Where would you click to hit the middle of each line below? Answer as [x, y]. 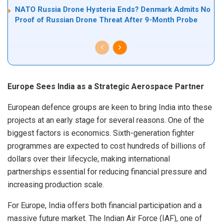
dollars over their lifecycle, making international [89, 159]
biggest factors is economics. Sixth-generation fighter [101, 133]
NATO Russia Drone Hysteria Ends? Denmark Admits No [113, 9]
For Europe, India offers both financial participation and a [105, 205]
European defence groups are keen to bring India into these [110, 107]
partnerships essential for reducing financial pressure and [107, 171]
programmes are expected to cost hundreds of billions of [107, 146]
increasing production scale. [56, 184]
